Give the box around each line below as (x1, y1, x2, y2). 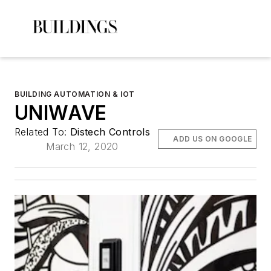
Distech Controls (70, 126, 151, 138)
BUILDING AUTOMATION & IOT (15, 90, 135, 99)
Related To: (15, 126, 70, 138)
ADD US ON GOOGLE (173, 134, 252, 143)
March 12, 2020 (46, 140, 119, 152)
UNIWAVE (15, 101, 107, 125)
